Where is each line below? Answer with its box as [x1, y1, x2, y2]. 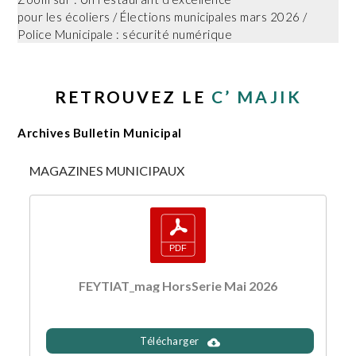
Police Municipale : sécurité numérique [17, 27, 233, 42]
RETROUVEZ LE [54, 87, 211, 107]
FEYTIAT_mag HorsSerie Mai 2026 [79, 278, 277, 294]
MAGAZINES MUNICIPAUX [29, 163, 185, 179]
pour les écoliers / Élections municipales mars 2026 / [17, 10, 308, 25]
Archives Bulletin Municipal [17, 126, 182, 141]
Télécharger [140, 335, 199, 348]
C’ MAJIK [211, 87, 302, 107]
